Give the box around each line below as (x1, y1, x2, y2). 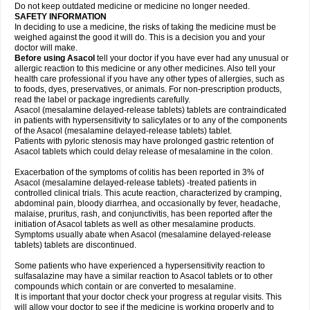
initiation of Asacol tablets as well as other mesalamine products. (15, 219, 255, 229)
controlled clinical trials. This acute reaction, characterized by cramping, (15, 188, 282, 198)
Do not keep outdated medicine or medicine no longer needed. (15, 1, 250, 11)
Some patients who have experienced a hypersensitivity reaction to (15, 261, 265, 271)
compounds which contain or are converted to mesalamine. (15, 282, 236, 291)
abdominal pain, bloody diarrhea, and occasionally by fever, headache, (15, 199, 280, 208)
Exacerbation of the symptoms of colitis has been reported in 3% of (15, 167, 264, 177)
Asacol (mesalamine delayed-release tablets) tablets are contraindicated (15, 105, 286, 115)
